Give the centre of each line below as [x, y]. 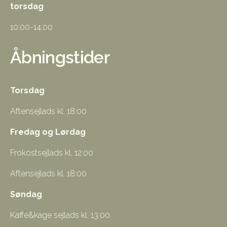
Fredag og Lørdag [48, 132]
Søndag [26, 194]
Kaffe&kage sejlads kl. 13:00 [60, 215]
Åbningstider [60, 57]
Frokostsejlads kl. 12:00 [52, 153]
